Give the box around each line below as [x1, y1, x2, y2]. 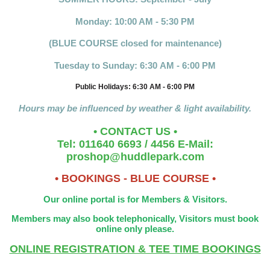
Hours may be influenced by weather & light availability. [19, 103, 251, 114]
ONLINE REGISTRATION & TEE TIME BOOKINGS [9, 243, 261, 256]
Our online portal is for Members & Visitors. [43, 194, 227, 205]
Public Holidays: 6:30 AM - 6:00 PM [75, 83, 195, 92]
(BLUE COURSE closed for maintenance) [48, 38, 222, 49]
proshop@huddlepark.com [66, 151, 204, 163]
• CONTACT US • [93, 125, 177, 138]
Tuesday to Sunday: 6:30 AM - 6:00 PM [54, 60, 216, 71]
